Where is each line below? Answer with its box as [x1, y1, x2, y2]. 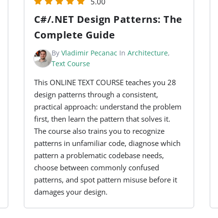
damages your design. [34, 187, 108, 197]
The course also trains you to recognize [34, 126, 164, 136]
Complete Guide [34, 28, 115, 42]
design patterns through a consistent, [34, 90, 158, 100]
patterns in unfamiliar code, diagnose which [34, 138, 181, 148]
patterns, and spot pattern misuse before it [34, 175, 177, 185]
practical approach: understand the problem [34, 102, 182, 112]
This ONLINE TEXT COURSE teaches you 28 [34, 77, 176, 88]
